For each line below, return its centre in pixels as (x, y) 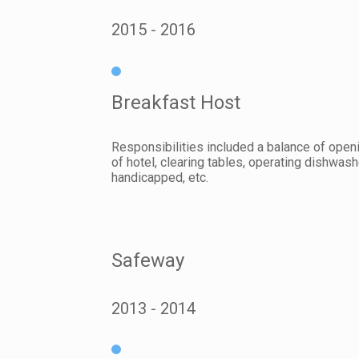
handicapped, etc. (160, 178)
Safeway (148, 261)
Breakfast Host (176, 103)
